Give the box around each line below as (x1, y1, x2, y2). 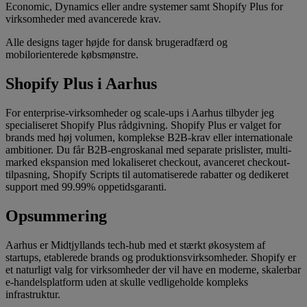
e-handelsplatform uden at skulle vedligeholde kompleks (5, 275, 248, 288)
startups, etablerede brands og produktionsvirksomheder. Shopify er (5, 251, 296, 263)
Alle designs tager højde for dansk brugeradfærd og (5, 36, 228, 49)
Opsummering (5, 207, 107, 225)
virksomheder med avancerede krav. (5, 13, 161, 25)
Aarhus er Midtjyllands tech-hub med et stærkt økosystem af (5, 238, 265, 251)
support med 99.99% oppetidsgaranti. (5, 181, 167, 193)
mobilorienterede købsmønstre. (5, 49, 138, 61)
